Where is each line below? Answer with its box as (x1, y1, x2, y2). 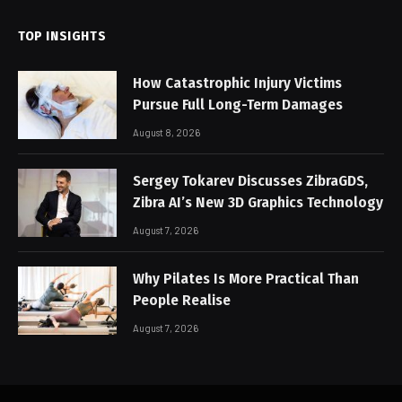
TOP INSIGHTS (18, 28, 107, 45)
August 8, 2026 (133, 127, 200, 139)
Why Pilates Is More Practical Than (133, 269, 359, 289)
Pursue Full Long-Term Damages (133, 95, 344, 115)
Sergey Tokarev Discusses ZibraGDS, (133, 171, 368, 191)
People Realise (133, 291, 231, 310)
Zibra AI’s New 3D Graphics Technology (133, 193, 383, 213)
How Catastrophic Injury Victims (133, 74, 342, 93)
